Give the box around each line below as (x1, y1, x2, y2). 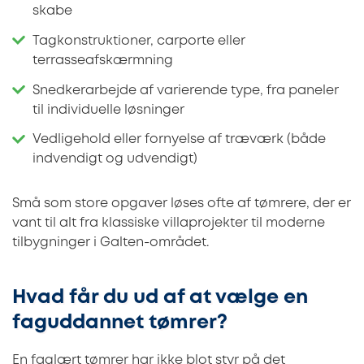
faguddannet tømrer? (12, 314, 227, 331)
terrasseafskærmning (32, 54, 173, 67)
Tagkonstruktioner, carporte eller (32, 34, 245, 47)
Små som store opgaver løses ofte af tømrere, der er (12, 197, 351, 210)
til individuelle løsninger (32, 103, 184, 116)
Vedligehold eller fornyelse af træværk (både (32, 133, 326, 146)
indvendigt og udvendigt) (32, 153, 197, 166)
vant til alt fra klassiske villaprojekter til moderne (12, 216, 325, 229)
